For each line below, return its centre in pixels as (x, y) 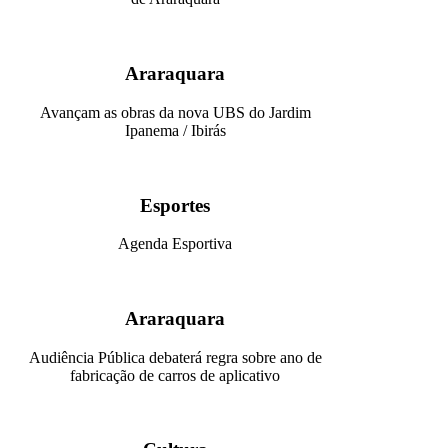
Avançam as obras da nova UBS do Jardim (175, 112)
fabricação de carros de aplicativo (175, 375)
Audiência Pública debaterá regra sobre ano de (175, 357)
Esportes (175, 205)
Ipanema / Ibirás (175, 130)
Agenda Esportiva (175, 244)
